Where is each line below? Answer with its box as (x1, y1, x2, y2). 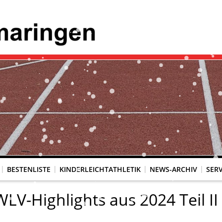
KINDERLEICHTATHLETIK (59, 164, 141, 174)
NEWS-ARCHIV (150, 164, 197, 174)
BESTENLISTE (7, 164, 51, 174)
